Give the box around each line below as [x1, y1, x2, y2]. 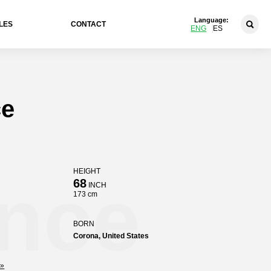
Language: [194, 16, 229, 24]
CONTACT [71, 20, 106, 28]
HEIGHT [73, 167, 100, 175]
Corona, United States [73, 232, 149, 240]
